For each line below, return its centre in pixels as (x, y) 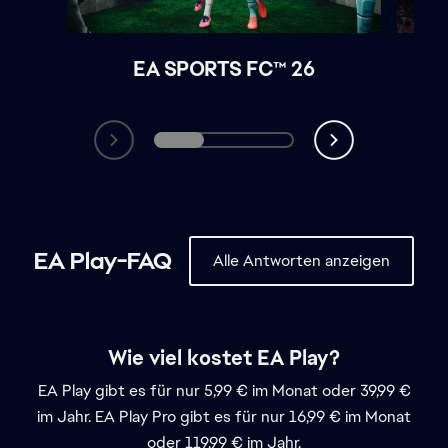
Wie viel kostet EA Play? (224, 357)
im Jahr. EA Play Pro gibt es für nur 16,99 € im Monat (224, 416)
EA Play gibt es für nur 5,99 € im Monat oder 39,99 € (224, 390)
